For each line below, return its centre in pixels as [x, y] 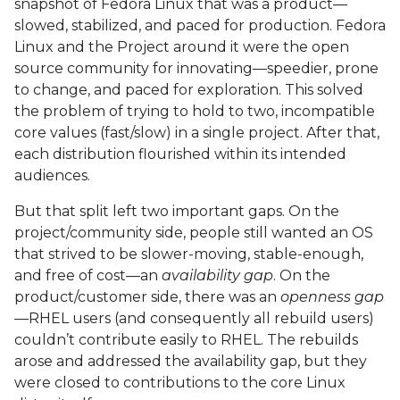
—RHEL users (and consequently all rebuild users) [194, 318]
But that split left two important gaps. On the [177, 211]
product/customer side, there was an [147, 297]
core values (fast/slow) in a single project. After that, [197, 133]
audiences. [52, 175]
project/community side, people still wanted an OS [194, 233]
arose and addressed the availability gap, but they [191, 361]
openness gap [332, 297]
